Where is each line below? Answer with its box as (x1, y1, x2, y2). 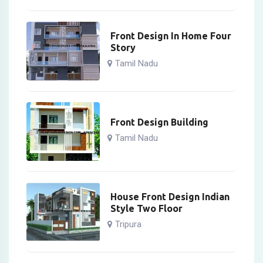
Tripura (115, 219, 142, 230)
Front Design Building (110, 117, 209, 128)
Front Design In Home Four (110, 31, 232, 42)
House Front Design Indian (110, 191, 230, 203)
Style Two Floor (110, 203, 183, 214)
